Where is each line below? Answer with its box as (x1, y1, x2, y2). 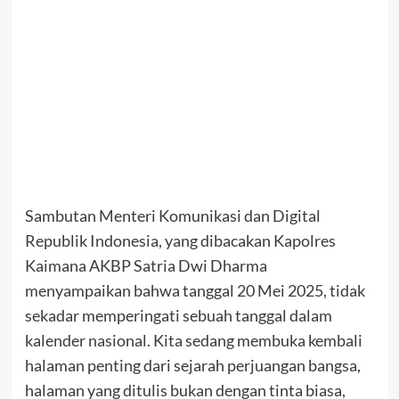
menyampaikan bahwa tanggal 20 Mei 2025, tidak (24, 280, 365, 300)
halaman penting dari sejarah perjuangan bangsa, (24, 354, 361, 375)
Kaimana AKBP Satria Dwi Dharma (24, 255, 267, 275)
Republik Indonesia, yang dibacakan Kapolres (24, 230, 336, 250)
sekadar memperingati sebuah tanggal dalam (24, 305, 332, 325)
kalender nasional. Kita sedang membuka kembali (24, 330, 362, 350)
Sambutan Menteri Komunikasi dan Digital (24, 205, 321, 225)
